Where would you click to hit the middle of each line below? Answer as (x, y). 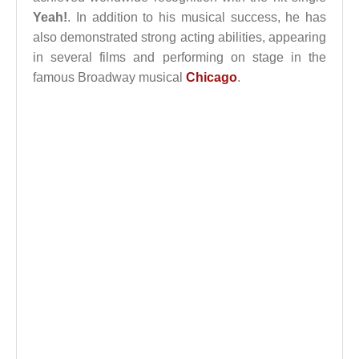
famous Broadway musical (109, 77)
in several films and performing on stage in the (179, 57)
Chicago (212, 77)
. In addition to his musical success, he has (197, 17)
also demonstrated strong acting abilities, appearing (179, 37)
